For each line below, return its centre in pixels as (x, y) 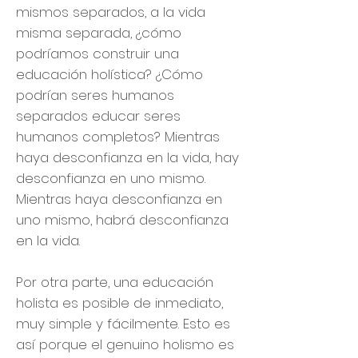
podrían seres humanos (95, 95)
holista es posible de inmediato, (119, 303)
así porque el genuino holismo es (125, 344)
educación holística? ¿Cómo (109, 74)
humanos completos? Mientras (118, 137)
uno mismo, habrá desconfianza (122, 220)
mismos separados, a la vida (111, 12)
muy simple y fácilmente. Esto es (123, 324)
